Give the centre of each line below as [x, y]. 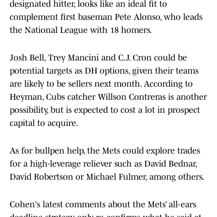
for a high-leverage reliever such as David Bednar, [103, 164]
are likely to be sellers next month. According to [101, 84]
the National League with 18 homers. [82, 30]
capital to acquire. [45, 123]
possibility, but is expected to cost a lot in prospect [105, 110]
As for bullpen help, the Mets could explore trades [105, 151]
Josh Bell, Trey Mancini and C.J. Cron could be [98, 58]
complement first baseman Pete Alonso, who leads [106, 17]
